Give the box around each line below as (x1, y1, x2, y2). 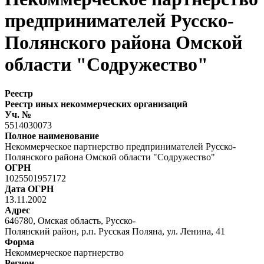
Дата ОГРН (5, 183, 54, 194)
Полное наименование (5, 130, 99, 141)
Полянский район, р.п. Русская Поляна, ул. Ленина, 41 (5, 226, 225, 236)
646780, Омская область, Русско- (5, 215, 136, 226)
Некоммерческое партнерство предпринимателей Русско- (5, 141, 236, 151)
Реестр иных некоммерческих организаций (5, 98, 187, 109)
